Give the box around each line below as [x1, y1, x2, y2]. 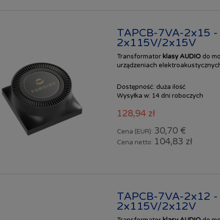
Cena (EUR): [116, 128, 154, 136]
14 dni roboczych [151, 92, 203, 100]
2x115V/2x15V [116, 36, 196, 50]
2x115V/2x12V [116, 199, 196, 213]
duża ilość [156, 83, 186, 91]
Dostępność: [116, 83, 155, 91]
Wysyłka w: [116, 92, 150, 100]
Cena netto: [116, 138, 154, 147]
